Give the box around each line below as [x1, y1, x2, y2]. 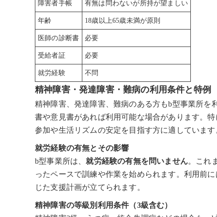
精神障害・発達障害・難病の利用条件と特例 [35, 84, 211, 94]
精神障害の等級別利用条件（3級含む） [35, 201, 172, 209]
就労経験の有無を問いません [86, 156, 188, 165]
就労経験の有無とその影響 [35, 143, 129, 152]
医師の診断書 [38, 34, 79, 42]
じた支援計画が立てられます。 [35, 183, 145, 191]
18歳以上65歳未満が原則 [85, 16, 161, 24]
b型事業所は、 [35, 156, 86, 165]
